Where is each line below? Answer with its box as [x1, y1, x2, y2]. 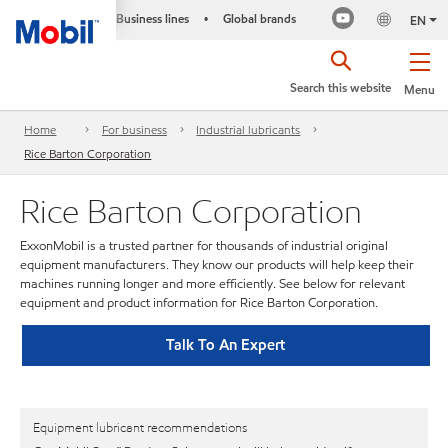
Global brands [222, 10, 296, 27]
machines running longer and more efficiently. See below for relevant [20, 275, 405, 293]
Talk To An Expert [166, 334, 286, 355]
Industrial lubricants [196, 121, 301, 139]
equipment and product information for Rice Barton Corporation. [20, 294, 378, 312]
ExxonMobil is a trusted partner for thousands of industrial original [20, 237, 388, 255]
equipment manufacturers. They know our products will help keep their [20, 256, 414, 274]
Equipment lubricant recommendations [33, 419, 247, 438]
